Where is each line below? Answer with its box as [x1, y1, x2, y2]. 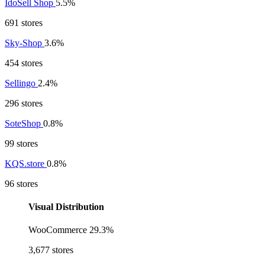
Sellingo [5, 77, 38, 88]
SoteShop [5, 118, 43, 128]
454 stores [5, 57, 43, 68]
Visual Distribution [28, 202, 104, 212]
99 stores [5, 138, 38, 148]
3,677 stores [28, 245, 73, 256]
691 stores [5, 17, 43, 28]
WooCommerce [28, 225, 87, 235]
